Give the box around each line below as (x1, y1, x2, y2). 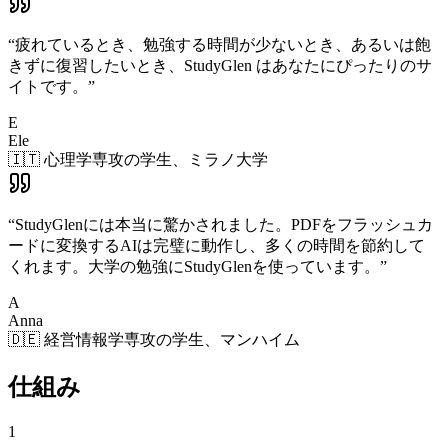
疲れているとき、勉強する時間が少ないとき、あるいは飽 (15, 36, 431, 54)
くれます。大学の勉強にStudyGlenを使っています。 (8, 258, 380, 276)
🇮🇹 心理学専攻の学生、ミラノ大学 (8, 151, 268, 169)
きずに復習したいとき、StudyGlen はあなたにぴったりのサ (8, 57, 432, 75)
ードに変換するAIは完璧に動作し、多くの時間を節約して (8, 237, 425, 255)
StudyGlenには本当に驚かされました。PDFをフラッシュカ (15, 216, 433, 234)
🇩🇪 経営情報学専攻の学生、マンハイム (8, 331, 300, 349)
